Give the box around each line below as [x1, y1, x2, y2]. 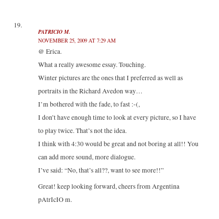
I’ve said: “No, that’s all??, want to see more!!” [38, 165, 164, 175]
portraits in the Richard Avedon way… [38, 86, 143, 95]
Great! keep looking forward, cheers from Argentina [38, 182, 179, 191]
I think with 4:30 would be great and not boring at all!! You [38, 139, 198, 148]
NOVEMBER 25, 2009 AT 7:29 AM [38, 36, 116, 44]
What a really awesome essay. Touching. [38, 60, 146, 69]
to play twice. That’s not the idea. [38, 126, 127, 135]
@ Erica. [38, 46, 62, 56]
